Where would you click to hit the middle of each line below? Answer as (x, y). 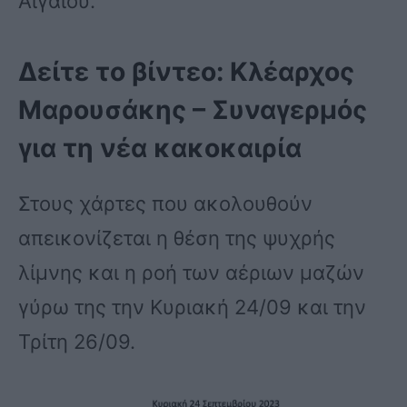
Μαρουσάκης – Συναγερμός (193, 110)
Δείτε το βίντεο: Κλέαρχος (186, 72)
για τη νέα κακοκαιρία (160, 149)
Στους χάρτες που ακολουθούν (165, 204)
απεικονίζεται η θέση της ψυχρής (177, 238)
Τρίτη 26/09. (77, 342)
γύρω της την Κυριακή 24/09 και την (192, 308)
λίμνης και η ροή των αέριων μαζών (191, 273)
